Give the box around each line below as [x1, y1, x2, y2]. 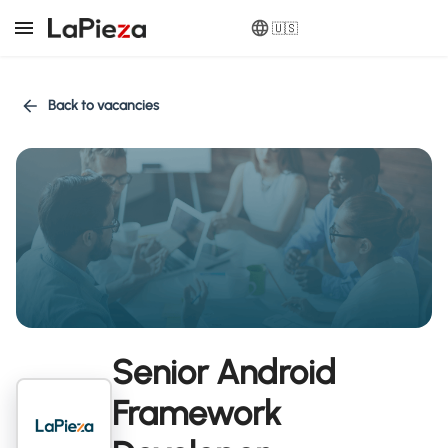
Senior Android [112, 352, 336, 393]
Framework [112, 393, 281, 434]
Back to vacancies [48, 97, 159, 114]
